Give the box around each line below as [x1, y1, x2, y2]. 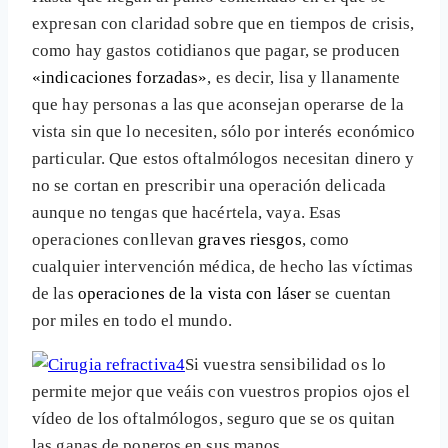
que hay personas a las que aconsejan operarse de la [32, 95, 405, 115]
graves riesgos [198, 230, 302, 250]
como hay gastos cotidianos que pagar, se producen [32, 41, 400, 61]
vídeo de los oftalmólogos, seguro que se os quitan [32, 409, 396, 429]
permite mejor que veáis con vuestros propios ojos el [32, 382, 411, 402]
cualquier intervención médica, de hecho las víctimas [32, 257, 414, 277]
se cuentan [311, 284, 392, 304]
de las [32, 284, 78, 304]
